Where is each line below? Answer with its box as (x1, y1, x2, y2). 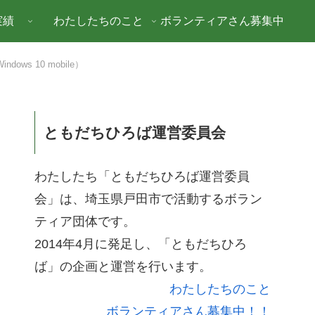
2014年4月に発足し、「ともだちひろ (34, 236, 247, 251)
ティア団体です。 (34, 214, 136, 229)
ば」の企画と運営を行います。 (34, 259, 212, 274)
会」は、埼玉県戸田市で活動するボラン (34, 191, 262, 206)
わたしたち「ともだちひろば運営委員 (34, 169, 250, 184)
